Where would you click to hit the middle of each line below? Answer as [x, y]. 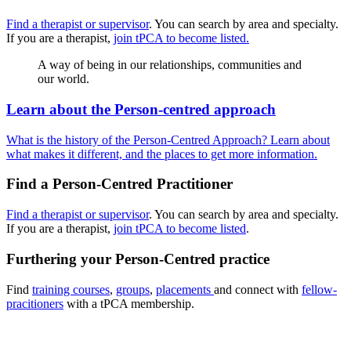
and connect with [258, 289]
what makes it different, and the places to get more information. [162, 154]
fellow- [319, 289]
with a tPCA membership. [129, 303]
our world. [63, 79]
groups [133, 289]
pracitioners [35, 303]
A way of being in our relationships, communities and [170, 65]
